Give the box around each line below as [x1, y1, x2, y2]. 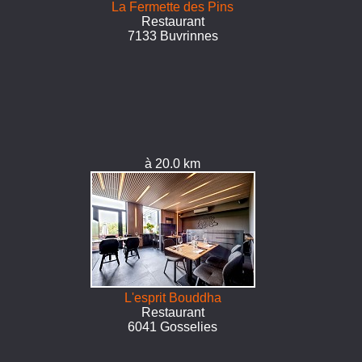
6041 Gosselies [128, 320, 218, 334]
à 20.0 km [145, 157, 201, 170]
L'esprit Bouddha [124, 291, 221, 305]
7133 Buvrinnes [127, 29, 218, 43]
